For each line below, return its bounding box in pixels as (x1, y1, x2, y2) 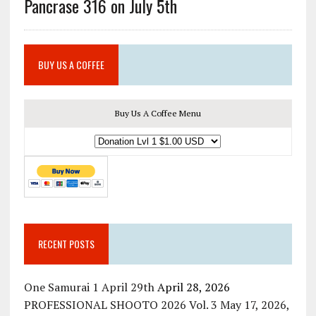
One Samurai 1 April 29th (23, 279, 154, 296)
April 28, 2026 (157, 279, 230, 296)
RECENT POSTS (37, 236, 95, 252)
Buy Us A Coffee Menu (114, 108, 201, 119)
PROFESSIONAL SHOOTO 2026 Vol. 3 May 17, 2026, (23, 297, 289, 313)
